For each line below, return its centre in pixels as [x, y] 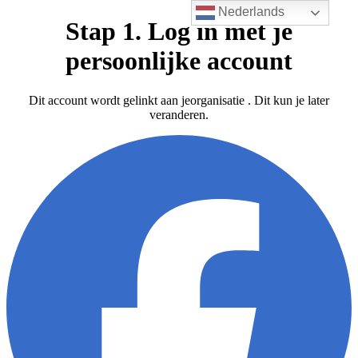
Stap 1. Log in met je [179, 32]
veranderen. [179, 114]
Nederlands [250, 12]
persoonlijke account [179, 61]
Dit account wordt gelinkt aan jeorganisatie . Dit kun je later [179, 100]
